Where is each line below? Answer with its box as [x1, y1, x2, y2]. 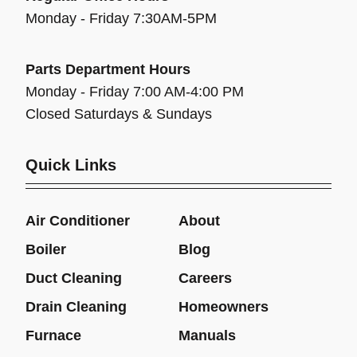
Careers [178, 269, 232, 286]
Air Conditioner [25, 212, 130, 229]
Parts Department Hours [25, 61, 190, 77]
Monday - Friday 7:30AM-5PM [25, 10, 217, 26]
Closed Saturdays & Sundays [25, 105, 212, 122]
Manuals [178, 327, 236, 343]
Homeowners [178, 298, 269, 315]
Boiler [25, 241, 66, 257]
